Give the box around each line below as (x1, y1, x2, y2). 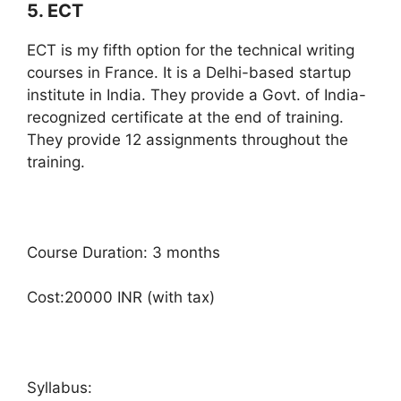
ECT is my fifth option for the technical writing (27, 40, 354, 59)
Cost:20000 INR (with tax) (27, 288, 215, 307)
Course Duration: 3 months (27, 243, 220, 261)
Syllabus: (27, 379, 92, 397)
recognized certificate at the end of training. (27, 107, 344, 126)
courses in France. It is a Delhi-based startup (27, 63, 351, 81)
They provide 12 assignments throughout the (27, 130, 348, 149)
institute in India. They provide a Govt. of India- (27, 85, 366, 104)
